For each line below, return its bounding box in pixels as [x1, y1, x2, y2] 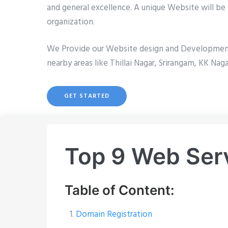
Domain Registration [75, 208, 152, 222]
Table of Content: [64, 182, 175, 198]
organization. [47, 15, 95, 30]
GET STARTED [64, 91, 109, 102]
